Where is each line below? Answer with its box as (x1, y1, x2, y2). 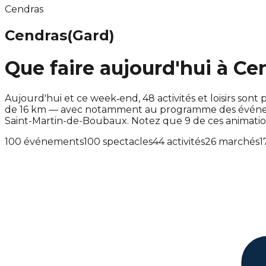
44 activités (153, 135, 205, 147)
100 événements (5, 135, 84, 147)
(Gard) (67, 26, 115, 44)
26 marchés (205, 135, 259, 147)
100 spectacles (84, 135, 153, 147)
